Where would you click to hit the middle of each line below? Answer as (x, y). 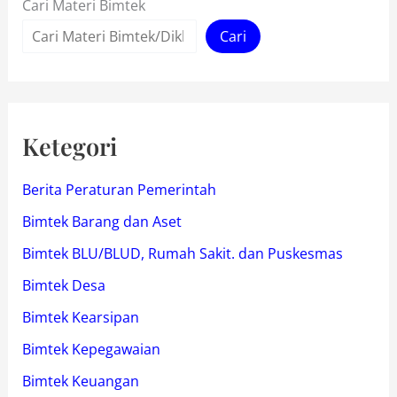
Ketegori (69, 147)
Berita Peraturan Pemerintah (119, 190)
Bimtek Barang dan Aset (101, 222)
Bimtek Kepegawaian (91, 350)
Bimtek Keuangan (80, 381)
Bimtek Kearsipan (80, 318)
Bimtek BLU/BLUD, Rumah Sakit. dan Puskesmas (182, 254)
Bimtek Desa (63, 286)
